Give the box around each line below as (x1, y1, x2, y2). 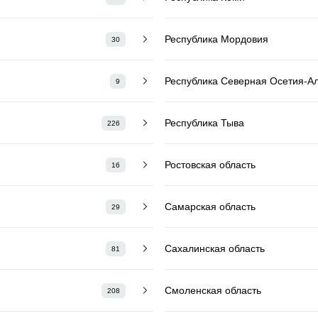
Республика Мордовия (165, 33, 268, 45)
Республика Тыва (165, 116, 244, 128)
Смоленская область (165, 284, 261, 296)
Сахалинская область (165, 242, 265, 254)
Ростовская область (165, 158, 256, 170)
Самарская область (165, 200, 256, 212)
